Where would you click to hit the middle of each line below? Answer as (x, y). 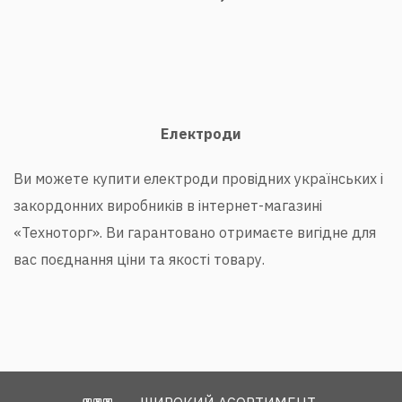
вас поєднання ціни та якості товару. (139, 259)
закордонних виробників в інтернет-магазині (168, 205)
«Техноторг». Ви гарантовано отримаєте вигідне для (195, 232)
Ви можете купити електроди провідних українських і (198, 179)
